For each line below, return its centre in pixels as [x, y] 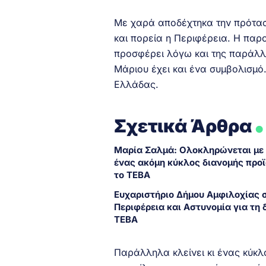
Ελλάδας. [136, 85]
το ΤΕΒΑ [132, 175]
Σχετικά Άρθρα [183, 126]
